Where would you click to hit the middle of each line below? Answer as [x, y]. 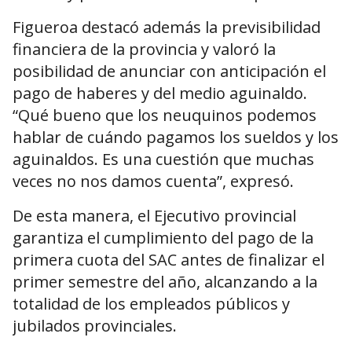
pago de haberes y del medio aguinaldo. [160, 93]
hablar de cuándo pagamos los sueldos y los [176, 137]
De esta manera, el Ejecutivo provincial [154, 216]
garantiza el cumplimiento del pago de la [163, 238]
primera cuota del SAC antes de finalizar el [169, 260]
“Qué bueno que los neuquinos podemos [165, 115]
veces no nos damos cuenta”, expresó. [153, 181]
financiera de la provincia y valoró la [144, 49]
